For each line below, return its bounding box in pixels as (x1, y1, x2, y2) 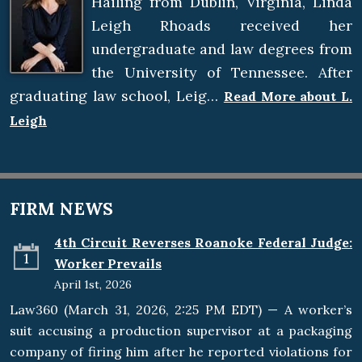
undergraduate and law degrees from (90, 40, 352, 59)
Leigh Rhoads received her (90, 16, 352, 36)
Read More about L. (223, 88, 353, 105)
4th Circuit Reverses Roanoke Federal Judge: (54, 234, 352, 251)
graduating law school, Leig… (10, 86, 224, 106)
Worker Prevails (54, 255, 162, 272)
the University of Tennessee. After (90, 63, 352, 82)
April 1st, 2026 (54, 277, 132, 293)
